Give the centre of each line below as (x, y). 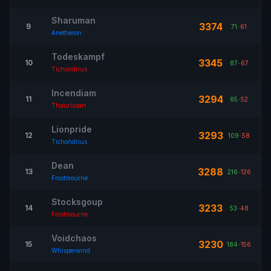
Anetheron (67, 33)
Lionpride (72, 129)
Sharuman (73, 20)
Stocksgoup (77, 202)
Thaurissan (69, 105)
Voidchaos (74, 238)
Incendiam (74, 93)
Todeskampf (78, 57)
